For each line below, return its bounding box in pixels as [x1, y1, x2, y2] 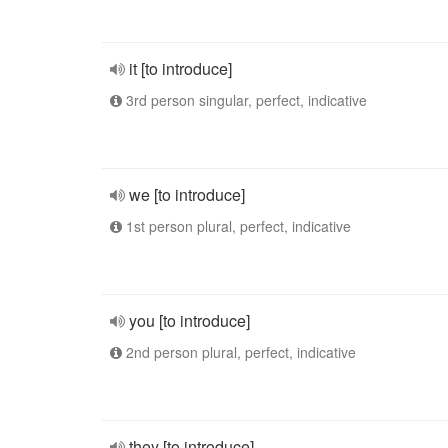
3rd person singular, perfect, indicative [122, 90, 367, 110]
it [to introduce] [129, 57, 232, 80]
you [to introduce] [129, 309, 250, 332]
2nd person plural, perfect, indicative [122, 342, 356, 362]
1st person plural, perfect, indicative [122, 216, 351, 236]
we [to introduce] [129, 183, 245, 206]
